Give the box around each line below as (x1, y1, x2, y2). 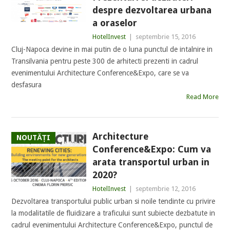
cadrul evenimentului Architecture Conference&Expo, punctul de (11, 221, 213, 229)
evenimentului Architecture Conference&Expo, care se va (11, 69, 189, 77)
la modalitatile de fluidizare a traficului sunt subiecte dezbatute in (11, 209, 216, 217)
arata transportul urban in (92, 157, 209, 167)
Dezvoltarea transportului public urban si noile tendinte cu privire (11, 197, 216, 205)
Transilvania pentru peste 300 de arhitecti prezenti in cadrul (11, 57, 199, 65)
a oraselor (92, 17, 137, 28)
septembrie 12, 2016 (135, 185, 196, 193)
